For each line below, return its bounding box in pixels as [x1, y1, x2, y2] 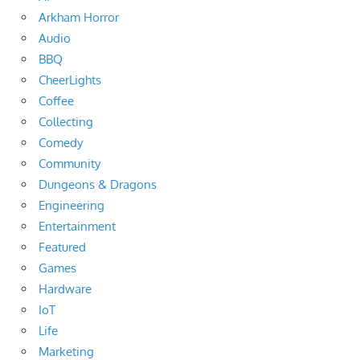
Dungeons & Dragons [39, 177, 157, 193]
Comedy [39, 135, 83, 151]
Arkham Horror [39, 10, 119, 26]
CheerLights [39, 72, 101, 88]
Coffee [39, 93, 74, 109]
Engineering [39, 198, 104, 214]
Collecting [39, 114, 93, 130]
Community [39, 156, 100, 172]
